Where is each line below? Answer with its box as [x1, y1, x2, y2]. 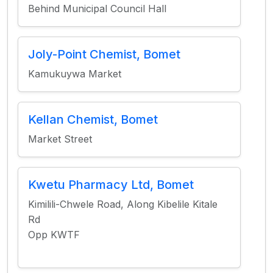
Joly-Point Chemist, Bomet [28, 47, 180, 62]
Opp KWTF [28, 229, 80, 241]
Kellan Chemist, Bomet [28, 112, 158, 127]
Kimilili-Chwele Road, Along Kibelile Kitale [28, 198, 218, 210]
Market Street [28, 133, 92, 145]
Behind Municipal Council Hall [28, 2, 166, 15]
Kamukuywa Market [28, 68, 121, 80]
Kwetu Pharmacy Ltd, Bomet [28, 177, 194, 192]
